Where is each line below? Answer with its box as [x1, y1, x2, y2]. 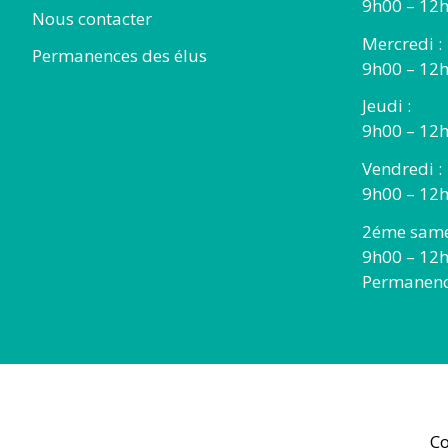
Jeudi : [362, 94, 411, 118]
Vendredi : [362, 157, 442, 181]
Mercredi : [362, 31, 442, 55]
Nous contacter [32, 6, 152, 30]
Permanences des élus [32, 44, 207, 68]
